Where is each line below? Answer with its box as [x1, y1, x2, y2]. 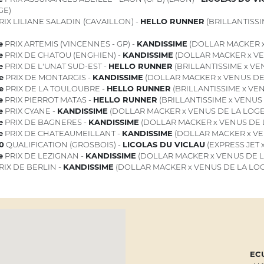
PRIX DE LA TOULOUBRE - [3, 84, 107, 94]
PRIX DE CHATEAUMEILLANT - [2, 128, 122, 138]
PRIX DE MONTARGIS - [3, 72, 93, 82]
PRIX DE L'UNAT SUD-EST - [2, 61, 108, 71]
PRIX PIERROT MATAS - [2, 95, 93, 105]
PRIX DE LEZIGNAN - [2, 151, 85, 161]
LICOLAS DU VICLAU [122, 140, 205, 150]
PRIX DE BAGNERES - [2, 117, 88, 127]
